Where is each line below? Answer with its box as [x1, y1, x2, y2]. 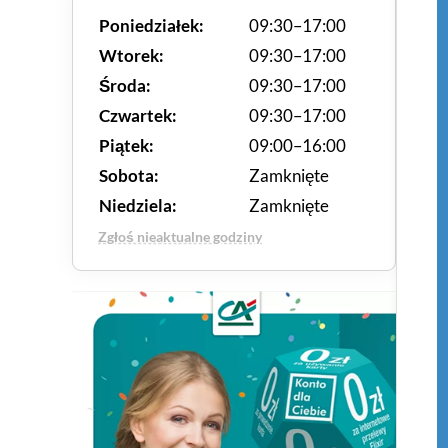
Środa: [99, 75, 151, 96]
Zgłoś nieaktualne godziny [98, 228, 262, 245]
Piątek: [99, 135, 154, 156]
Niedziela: [99, 195, 177, 216]
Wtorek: [99, 45, 164, 66]
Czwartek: [99, 105, 177, 126]
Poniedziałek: [99, 15, 204, 36]
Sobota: [99, 165, 159, 186]
